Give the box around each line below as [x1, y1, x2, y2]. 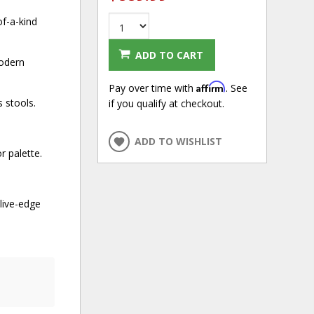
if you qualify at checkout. [108, 96, 224, 110]
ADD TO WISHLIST [134, 134, 222, 148]
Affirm [196, 80, 226, 93]
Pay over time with [108, 81, 196, 95]
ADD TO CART [135, 48, 203, 62]
